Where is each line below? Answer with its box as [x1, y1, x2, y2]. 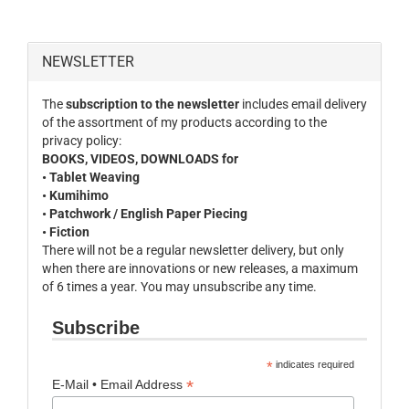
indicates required [273, 359, 355, 370]
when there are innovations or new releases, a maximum [42, 261, 358, 276]
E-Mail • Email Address [51, 377, 186, 392]
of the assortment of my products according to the [42, 115, 327, 130]
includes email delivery [239, 97, 367, 111]
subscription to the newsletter [66, 97, 239, 111]
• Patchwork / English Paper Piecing [42, 206, 247, 221]
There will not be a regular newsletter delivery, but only [42, 243, 344, 257]
